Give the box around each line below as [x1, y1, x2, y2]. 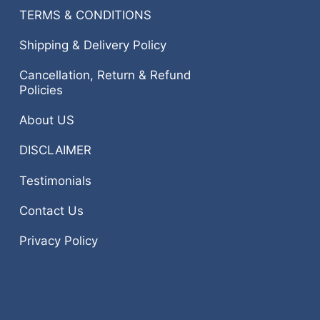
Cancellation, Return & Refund [19, 68, 191, 83]
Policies [19, 83, 63, 98]
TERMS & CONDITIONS [19, 7, 151, 22]
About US [19, 113, 74, 128]
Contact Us [19, 203, 84, 218]
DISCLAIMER [19, 143, 91, 158]
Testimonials [19, 173, 91, 188]
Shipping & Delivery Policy [19, 38, 166, 53]
